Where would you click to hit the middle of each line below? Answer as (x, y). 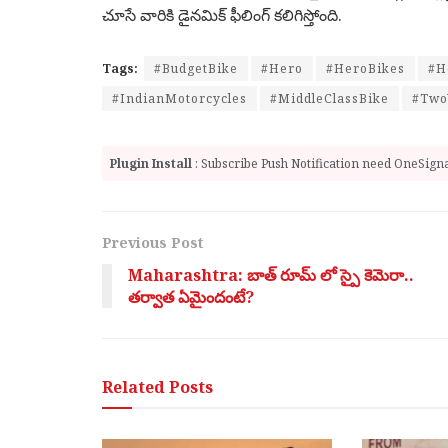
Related (133, 387)
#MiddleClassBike (329, 99)
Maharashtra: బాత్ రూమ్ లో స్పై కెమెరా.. (271, 275)
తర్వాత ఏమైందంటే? (191, 297)
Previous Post (152, 243)
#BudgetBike (196, 69)
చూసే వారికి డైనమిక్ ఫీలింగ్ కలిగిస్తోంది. (222, 15)
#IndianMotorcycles (179, 99)
